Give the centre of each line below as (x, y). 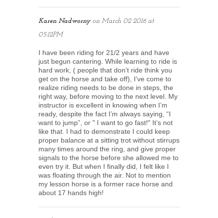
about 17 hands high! (71, 192)
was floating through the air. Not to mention (105, 175)
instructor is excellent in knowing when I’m (103, 105)
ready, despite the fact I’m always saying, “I (105, 114)
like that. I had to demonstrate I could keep (104, 131)
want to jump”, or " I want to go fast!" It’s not (106, 122)
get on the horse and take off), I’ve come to (105, 79)
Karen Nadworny (64, 21)
